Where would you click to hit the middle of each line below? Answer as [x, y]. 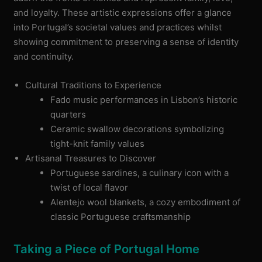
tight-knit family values [97, 143]
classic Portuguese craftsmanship [120, 216]
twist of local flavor [89, 187]
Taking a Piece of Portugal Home [107, 249]
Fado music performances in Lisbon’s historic [144, 99]
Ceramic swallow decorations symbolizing [137, 129]
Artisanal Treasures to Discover [91, 158]
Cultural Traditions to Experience [94, 85]
